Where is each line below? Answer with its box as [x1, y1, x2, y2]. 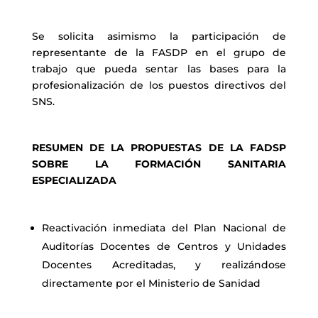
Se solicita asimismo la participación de [31, 30, 287, 43]
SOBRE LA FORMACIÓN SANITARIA [31, 158, 287, 170]
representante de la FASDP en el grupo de [31, 46, 287, 59]
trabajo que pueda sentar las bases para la [31, 62, 287, 75]
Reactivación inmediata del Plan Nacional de [41, 221, 287, 234]
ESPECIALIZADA [31, 174, 116, 187]
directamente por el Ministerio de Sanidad [41, 277, 261, 290]
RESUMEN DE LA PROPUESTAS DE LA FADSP [31, 141, 287, 154]
